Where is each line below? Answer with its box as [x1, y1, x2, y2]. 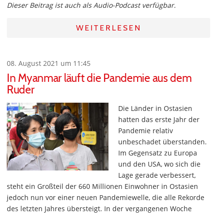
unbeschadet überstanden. [118, 137, 207, 147]
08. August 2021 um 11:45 [7, 59, 91, 68]
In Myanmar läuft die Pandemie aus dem [7, 71, 192, 85]
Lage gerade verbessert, [118, 170, 196, 180]
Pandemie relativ [118, 126, 173, 136]
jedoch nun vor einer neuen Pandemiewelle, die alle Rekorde [7, 193, 204, 202]
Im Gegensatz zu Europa [118, 148, 197, 158]
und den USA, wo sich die [118, 159, 201, 169]
